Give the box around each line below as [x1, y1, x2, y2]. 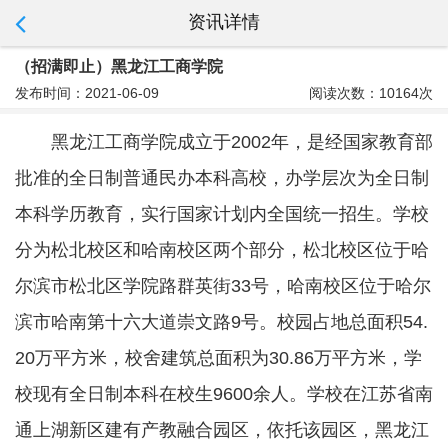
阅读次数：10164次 [309, 85, 433, 101]
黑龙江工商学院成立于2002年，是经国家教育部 [51, 132, 433, 152]
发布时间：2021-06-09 [15, 85, 159, 101]
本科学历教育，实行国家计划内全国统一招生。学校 [15, 204, 429, 224]
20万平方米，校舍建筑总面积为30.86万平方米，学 [15, 348, 422, 368]
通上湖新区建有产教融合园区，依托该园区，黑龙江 [15, 420, 429, 440]
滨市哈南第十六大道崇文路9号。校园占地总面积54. [15, 312, 428, 332]
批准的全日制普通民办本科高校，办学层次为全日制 [15, 168, 429, 188]
